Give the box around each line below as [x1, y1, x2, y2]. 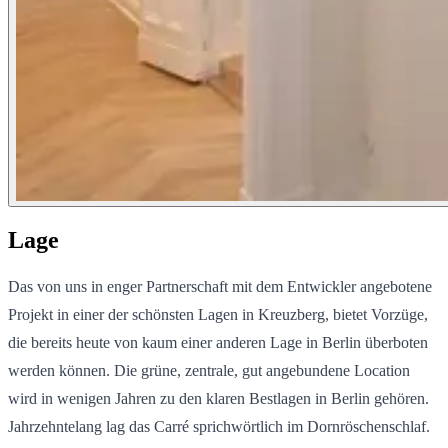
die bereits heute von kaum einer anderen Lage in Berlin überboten [8, 334, 428, 352]
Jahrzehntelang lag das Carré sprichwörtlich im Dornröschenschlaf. [8, 418, 430, 436]
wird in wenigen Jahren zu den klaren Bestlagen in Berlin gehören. [8, 390, 429, 408]
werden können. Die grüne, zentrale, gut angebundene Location [8, 362, 410, 380]
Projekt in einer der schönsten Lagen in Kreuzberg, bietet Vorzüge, [8, 306, 428, 324]
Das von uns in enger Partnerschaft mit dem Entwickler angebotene [8, 278, 432, 296]
